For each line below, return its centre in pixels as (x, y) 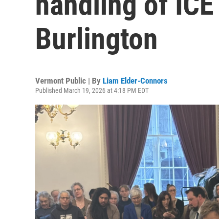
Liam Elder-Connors (135, 81)
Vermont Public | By (69, 81)
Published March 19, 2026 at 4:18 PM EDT (92, 90)
